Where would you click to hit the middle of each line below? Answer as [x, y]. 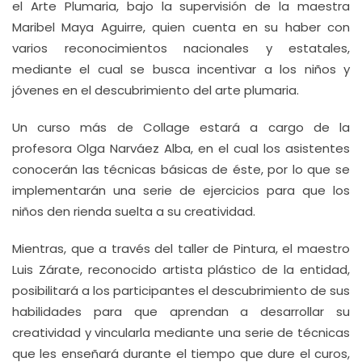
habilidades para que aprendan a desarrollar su [181, 311]
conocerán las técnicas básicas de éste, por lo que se [181, 169]
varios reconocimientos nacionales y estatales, [181, 48]
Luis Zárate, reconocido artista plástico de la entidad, [181, 269]
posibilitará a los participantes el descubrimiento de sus [181, 290]
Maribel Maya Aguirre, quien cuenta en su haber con [181, 27]
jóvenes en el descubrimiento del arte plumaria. [156, 90]
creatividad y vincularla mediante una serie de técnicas [181, 333]
